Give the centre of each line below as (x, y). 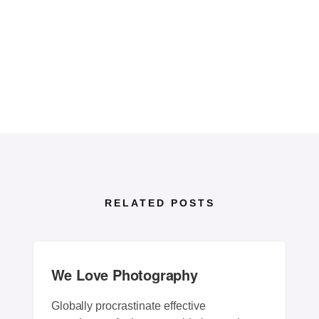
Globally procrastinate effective (128, 306)
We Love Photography (124, 274)
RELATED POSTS (159, 203)
